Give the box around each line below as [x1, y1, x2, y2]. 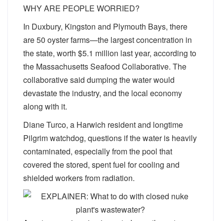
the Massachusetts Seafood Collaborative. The [23, 61, 186, 72]
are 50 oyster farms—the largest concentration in [23, 34, 192, 45]
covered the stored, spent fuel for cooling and [23, 159, 180, 170]
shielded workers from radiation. [23, 172, 135, 184]
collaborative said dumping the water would [23, 74, 175, 85]
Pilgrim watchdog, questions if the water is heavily [23, 132, 197, 144]
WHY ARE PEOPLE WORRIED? [23, 2, 140, 14]
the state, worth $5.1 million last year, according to [23, 47, 196, 59]
